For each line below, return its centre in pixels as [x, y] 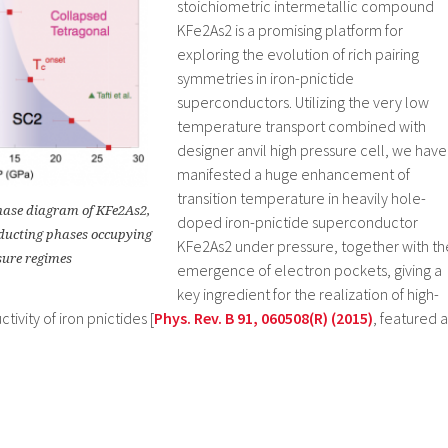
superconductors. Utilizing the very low [303, 102]
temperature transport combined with [301, 126]
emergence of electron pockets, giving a [309, 270]
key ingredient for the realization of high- [308, 294]
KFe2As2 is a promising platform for [290, 30]
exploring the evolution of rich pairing [298, 54]
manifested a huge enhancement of [293, 174]
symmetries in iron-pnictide [265, 78]
